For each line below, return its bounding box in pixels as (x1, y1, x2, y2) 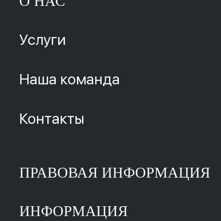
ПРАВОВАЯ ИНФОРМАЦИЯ (19, 164, 210, 181)
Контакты (19, 110, 84, 127)
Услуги (19, 31, 66, 48)
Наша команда (19, 70, 120, 88)
